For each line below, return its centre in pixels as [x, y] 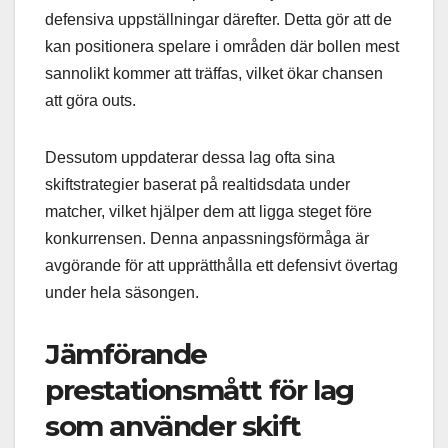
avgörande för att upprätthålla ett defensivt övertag [221, 266]
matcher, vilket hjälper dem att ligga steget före [208, 212]
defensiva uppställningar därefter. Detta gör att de [218, 20]
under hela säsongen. [122, 293]
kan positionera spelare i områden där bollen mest [222, 47]
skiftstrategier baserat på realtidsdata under [197, 185]
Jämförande [126, 354]
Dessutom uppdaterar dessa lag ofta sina [190, 158]
